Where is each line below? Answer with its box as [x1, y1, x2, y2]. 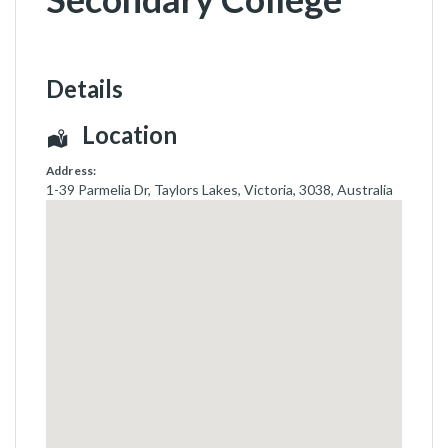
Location [82, 119, 177, 149]
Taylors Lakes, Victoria [154, 180, 293, 198]
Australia [337, 180, 393, 198]
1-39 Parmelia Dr [46, 180, 148, 198]
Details [46, 73, 123, 103]
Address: [46, 162, 97, 178]
